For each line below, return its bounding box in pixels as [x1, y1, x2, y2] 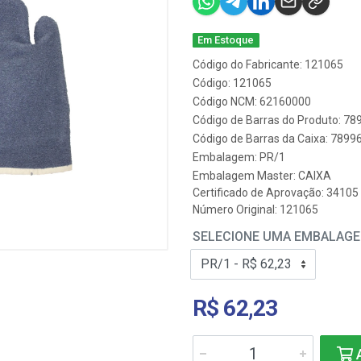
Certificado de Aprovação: [193, 186, 326, 199]
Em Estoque [197, 34, 255, 46]
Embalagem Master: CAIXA [193, 169, 331, 182]
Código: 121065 [193, 77, 272, 89]
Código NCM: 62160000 [193, 95, 311, 108]
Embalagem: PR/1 [193, 151, 285, 164]
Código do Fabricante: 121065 [193, 58, 343, 71]
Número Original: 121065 [193, 203, 318, 216]
